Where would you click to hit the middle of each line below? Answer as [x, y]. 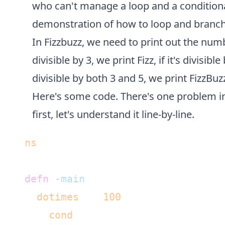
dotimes [58, 197]
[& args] [112, 179]
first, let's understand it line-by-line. [113, 114]
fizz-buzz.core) [85, 143]
